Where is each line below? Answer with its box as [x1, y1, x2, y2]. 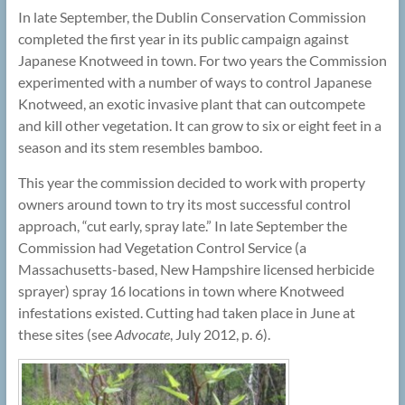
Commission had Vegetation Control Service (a [17, 238, 306, 256]
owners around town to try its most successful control [17, 194, 351, 212]
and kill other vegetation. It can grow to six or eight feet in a [17, 116, 381, 134]
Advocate [114, 325, 170, 343]
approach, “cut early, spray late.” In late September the [17, 216, 347, 234]
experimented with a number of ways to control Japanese [17, 72, 372, 90]
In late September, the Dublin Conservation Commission [17, 7, 366, 25]
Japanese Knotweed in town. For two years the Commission [17, 51, 387, 69]
